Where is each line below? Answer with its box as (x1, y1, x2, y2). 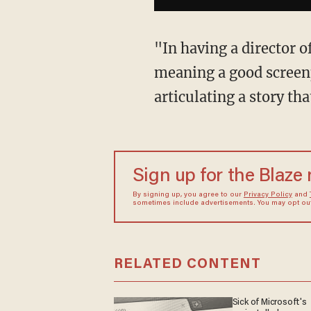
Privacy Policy (243, 192, 292, 199)
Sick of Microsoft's (232, 297, 307, 308)
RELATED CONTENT (113, 257, 261, 271)
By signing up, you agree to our (132, 192, 244, 199)
